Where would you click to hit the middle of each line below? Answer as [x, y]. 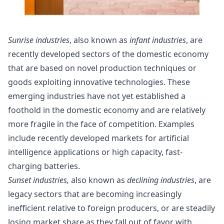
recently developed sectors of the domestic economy [108, 54]
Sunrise [21, 40]
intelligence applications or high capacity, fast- [95, 152]
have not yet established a [135, 96]
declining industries [161, 180]
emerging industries [46, 96]
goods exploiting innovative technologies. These [99, 82]
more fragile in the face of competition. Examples [101, 124]
